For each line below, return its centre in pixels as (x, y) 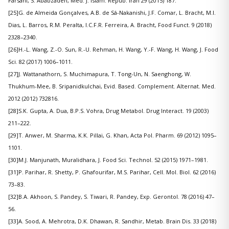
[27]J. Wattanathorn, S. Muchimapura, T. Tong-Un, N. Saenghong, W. (100, 74)
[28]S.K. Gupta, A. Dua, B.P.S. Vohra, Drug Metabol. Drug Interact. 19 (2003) (108, 111)
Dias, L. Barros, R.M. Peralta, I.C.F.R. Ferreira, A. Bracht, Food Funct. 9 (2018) (110, 25)
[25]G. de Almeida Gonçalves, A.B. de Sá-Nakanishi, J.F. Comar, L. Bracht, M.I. (112, 13)
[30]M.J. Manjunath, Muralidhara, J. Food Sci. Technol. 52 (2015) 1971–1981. (108, 160)
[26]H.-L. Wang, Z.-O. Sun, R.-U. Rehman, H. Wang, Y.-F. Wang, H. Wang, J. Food (113, 50)
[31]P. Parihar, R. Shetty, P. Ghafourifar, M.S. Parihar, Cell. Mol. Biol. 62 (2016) (112, 172)
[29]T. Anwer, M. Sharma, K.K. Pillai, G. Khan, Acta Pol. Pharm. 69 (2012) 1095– (112, 135)
